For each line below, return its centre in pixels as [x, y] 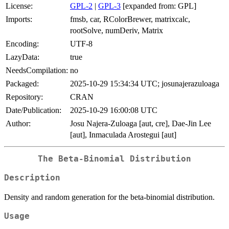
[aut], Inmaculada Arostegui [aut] [123, 135]
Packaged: [22, 84]
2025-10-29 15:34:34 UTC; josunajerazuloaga [145, 84]
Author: [18, 124]
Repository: [24, 97]
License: [19, 6]
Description [32, 178]
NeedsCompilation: [37, 71]
